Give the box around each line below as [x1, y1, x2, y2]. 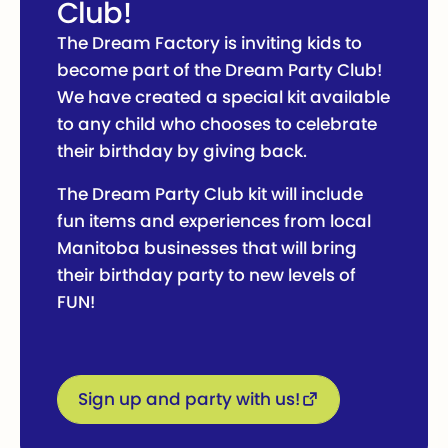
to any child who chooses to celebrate [57, 111, 378, 136]
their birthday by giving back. [57, 138, 308, 163]
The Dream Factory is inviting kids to [57, 30, 363, 55]
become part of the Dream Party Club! [57, 57, 383, 82]
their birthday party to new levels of [57, 262, 357, 287]
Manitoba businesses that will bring [57, 235, 358, 260]
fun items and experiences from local [57, 208, 372, 233]
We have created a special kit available [57, 84, 391, 109]
